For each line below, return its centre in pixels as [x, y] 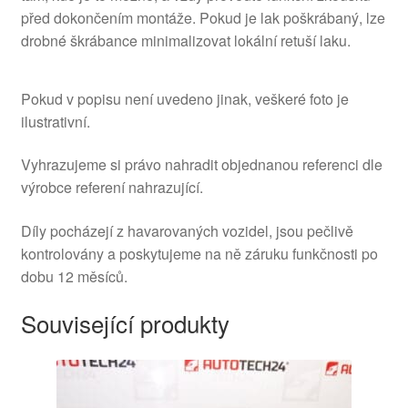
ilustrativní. [55, 121]
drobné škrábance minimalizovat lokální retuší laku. [185, 41]
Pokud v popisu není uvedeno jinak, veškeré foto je [184, 98]
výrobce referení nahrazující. [112, 188]
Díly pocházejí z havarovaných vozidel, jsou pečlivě [187, 230]
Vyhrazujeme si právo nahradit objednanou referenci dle [201, 165]
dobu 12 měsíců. [74, 276]
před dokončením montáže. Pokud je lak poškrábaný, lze [203, 18]
